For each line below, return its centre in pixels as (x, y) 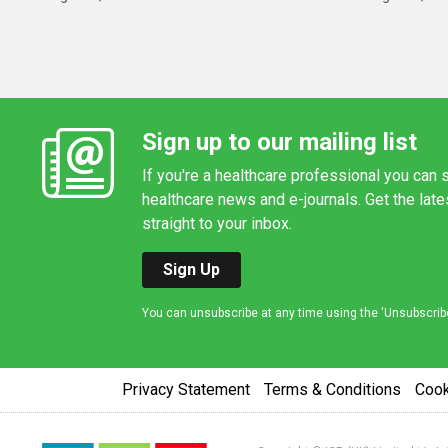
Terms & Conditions (332, 390)
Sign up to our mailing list (279, 142)
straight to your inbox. (217, 224)
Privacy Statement (186, 390)
